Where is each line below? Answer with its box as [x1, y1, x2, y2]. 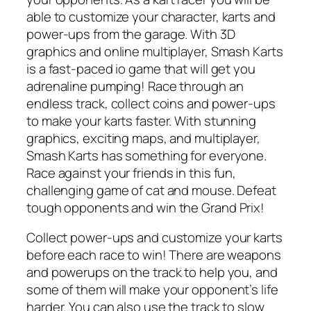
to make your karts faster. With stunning [26, 111, 256, 130]
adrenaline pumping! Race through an [26, 76, 244, 95]
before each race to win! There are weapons [26, 246, 281, 264]
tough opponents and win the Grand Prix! [26, 198, 265, 217]
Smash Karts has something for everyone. [26, 146, 267, 165]
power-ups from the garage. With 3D [26, 24, 235, 43]
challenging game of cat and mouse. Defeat [26, 180, 276, 199]
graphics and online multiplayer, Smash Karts [26, 42, 283, 60]
